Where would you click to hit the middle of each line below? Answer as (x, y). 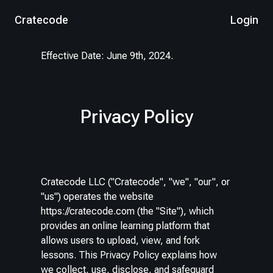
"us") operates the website (97, 197)
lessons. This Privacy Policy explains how (129, 255)
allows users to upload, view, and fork (121, 241)
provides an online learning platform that (126, 226)
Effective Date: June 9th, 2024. (107, 56)
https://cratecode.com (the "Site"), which (128, 211)
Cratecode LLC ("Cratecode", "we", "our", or (136, 182)
